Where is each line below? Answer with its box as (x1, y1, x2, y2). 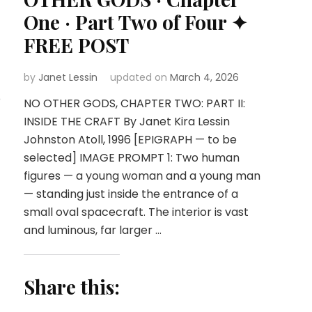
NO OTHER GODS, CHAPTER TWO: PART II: (23, 95, 245, 112)
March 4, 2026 (169, 70, 239, 85)
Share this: (23, 274, 120, 300)
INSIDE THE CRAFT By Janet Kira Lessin (23, 114, 230, 130)
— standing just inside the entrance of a (23, 186, 238, 203)
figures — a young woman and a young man (23, 168, 260, 185)
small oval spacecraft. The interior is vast (23, 204, 249, 221)
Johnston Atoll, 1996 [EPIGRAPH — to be (23, 132, 237, 148)
